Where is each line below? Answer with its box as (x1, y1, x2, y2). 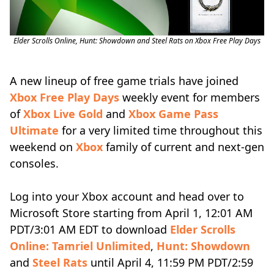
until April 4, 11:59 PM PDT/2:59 (87, 255, 253, 270)
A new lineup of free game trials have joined (10, 73, 239, 88)
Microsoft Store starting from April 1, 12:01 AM (10, 206, 253, 220)
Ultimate (10, 123, 59, 138)
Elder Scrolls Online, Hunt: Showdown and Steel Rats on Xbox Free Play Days (13, 35, 261, 46)
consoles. (10, 156, 59, 171)
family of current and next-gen (103, 139, 264, 154)
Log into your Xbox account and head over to (10, 189, 244, 204)
